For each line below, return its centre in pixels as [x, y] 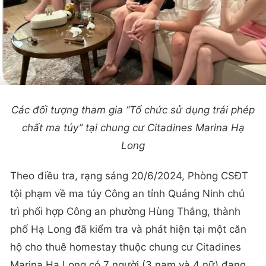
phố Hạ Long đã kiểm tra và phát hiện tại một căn [128, 229]
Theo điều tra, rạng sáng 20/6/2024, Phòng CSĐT [129, 176]
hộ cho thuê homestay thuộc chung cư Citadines [126, 247]
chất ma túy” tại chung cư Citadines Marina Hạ [133, 127]
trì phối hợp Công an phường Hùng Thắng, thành [125, 212]
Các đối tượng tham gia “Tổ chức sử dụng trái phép [133, 110]
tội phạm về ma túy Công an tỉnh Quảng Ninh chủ [127, 194]
